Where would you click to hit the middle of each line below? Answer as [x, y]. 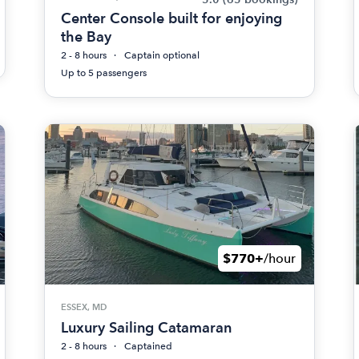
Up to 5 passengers [104, 73]
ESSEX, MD [84, 307]
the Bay [87, 36]
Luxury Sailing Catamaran [147, 327]
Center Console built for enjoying [172, 18]
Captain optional [162, 55]
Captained [149, 346]
